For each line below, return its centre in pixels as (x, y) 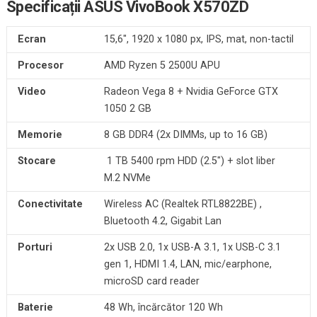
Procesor (40, 65)
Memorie (40, 134)
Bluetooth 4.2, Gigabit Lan (162, 221)
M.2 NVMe (127, 178)
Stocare (36, 161)
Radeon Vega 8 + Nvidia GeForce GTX (191, 91)
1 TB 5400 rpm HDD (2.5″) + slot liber (189, 161)
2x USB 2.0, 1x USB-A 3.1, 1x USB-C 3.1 (192, 247)
